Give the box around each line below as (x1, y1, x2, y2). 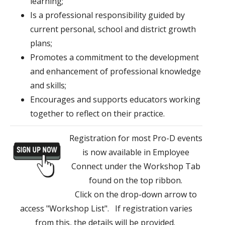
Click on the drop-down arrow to (74, 189, 197, 200)
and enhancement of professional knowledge (30, 66, 201, 77)
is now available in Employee (82, 147, 189, 158)
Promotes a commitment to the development (30, 52, 199, 63)
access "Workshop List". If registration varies (20, 203, 192, 214)
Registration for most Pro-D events (69, 133, 202, 144)
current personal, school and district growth (30, 24, 196, 35)
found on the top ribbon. (89, 175, 182, 186)
